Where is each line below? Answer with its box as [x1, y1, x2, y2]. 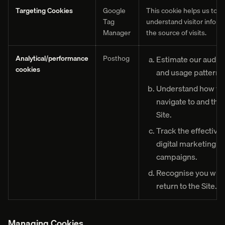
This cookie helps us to [146, 5, 217, 16]
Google [103, 5, 126, 16]
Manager [103, 27, 131, 38]
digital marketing [156, 137, 216, 150]
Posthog [103, 53, 130, 64]
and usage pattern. [156, 66, 222, 79]
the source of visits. [146, 27, 206, 38]
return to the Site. [156, 179, 217, 192]
